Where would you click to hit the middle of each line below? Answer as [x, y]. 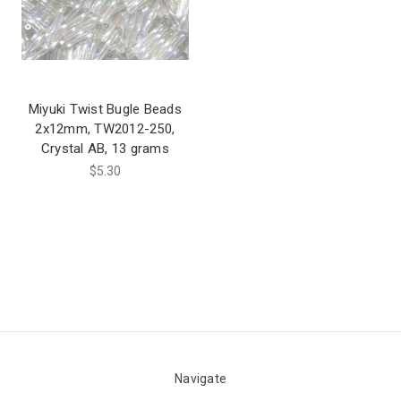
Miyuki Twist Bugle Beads [105, 110]
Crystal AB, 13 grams [105, 149]
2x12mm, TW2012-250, [105, 129]
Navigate [200, 379]
